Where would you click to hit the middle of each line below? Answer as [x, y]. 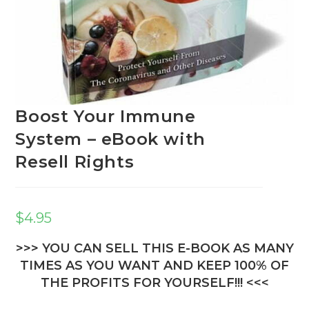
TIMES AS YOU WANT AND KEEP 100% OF [154, 266]
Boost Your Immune [106, 117]
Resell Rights [75, 162]
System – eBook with [110, 139]
